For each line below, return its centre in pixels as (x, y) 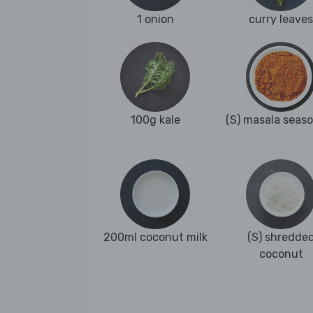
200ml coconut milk (155, 238)
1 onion (155, 20)
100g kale (155, 120)
